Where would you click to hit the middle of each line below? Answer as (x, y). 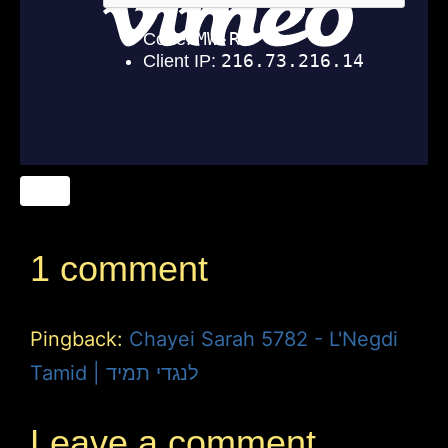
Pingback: (79, 338)
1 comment (119, 268)
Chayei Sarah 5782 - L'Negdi (263, 338)
